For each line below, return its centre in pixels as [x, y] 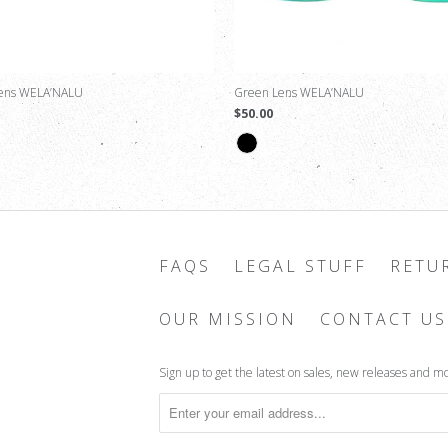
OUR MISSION [228, 318]
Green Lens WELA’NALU [299, 92]
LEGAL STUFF [300, 265]
